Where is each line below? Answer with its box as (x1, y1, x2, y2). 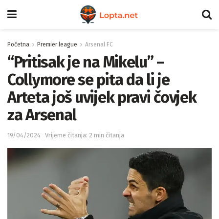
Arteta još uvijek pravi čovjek (7, 88, 197, 107)
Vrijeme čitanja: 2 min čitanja (45, 131, 124, 139)
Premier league (37, 41, 77, 48)
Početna (7, 41, 29, 48)
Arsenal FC (85, 41, 113, 48)
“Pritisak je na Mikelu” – (7, 53, 164, 71)
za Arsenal (7, 106, 77, 124)
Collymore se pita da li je (7, 70, 170, 89)
